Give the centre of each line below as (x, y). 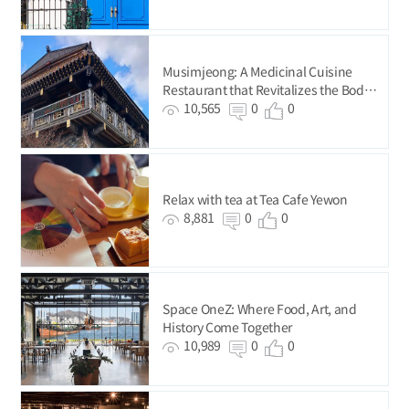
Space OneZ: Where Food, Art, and (260, 308)
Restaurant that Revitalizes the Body (267, 89)
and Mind (190, 107)
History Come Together (228, 326)
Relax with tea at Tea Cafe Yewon (255, 199)
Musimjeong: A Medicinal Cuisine (258, 71)
